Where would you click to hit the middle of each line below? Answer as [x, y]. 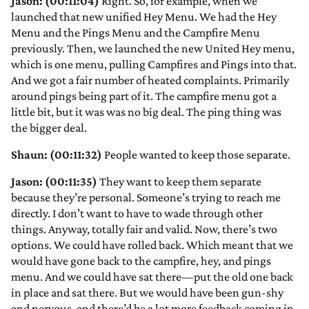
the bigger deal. [49, 128]
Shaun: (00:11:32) [57, 155]
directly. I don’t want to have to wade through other [137, 213]
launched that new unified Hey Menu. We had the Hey [144, 17]
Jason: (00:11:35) [54, 182]
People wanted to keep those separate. [196, 155]
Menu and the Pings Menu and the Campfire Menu [136, 33]
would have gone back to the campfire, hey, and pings [141, 261]
